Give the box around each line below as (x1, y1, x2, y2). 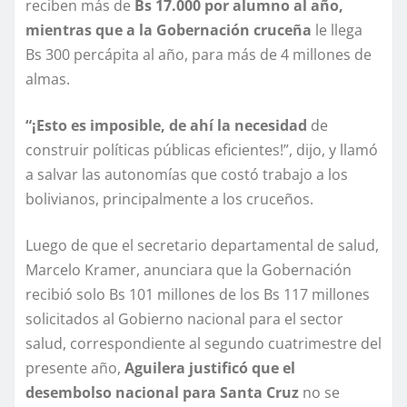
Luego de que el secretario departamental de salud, (25, 235, 379, 256)
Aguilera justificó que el (124, 358, 295, 379)
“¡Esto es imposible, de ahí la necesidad (25, 115, 307, 136)
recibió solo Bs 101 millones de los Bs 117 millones (25, 284, 370, 305)
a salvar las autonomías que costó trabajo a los (25, 164, 348, 185)
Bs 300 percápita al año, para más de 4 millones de (25, 45, 372, 65)
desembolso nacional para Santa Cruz (25, 382, 299, 403)
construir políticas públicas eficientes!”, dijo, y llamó (25, 140, 378, 161)
